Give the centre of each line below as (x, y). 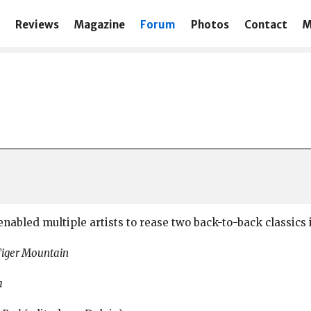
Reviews (37, 24)
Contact (266, 24)
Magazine (100, 24)
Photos (210, 24)
